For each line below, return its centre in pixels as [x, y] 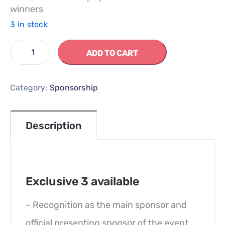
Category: [30, 88]
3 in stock [29, 24]
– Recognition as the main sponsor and [106, 205]
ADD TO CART [112, 53]
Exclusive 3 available [82, 181]
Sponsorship [74, 88]
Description [53, 126]
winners [27, 9]
